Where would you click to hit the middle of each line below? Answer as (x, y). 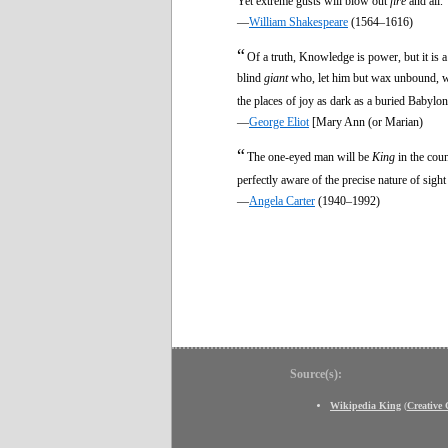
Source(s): (316, 373)
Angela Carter (282, 200)
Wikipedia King (365, 405)
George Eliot (279, 121)
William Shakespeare (298, 21)
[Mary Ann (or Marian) (366, 121)
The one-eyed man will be (309, 156)
